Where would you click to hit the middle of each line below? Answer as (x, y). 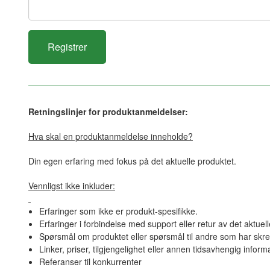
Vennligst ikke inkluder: (72, 186)
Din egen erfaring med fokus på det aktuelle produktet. (132, 161)
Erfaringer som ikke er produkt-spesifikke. (118, 211)
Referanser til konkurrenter (90, 262)
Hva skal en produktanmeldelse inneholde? (111, 137)
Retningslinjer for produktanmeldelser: (108, 112)
